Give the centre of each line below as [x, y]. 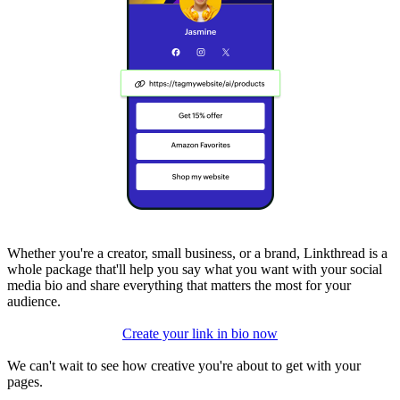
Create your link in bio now [200, 334]
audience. [34, 302]
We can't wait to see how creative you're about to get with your [184, 366]
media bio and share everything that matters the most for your [179, 286]
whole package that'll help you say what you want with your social [195, 270]
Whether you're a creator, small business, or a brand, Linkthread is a [197, 254]
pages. [25, 382]
